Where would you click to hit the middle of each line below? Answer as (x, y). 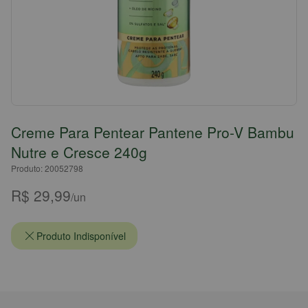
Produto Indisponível (81, 236)
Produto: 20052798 (47, 168)
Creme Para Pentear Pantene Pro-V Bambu (153, 132)
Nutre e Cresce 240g (79, 152)
